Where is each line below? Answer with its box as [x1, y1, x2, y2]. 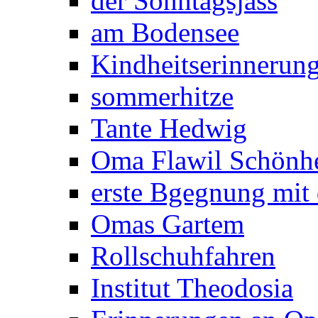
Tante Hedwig [91, 113, 247, 143]
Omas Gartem [91, 209, 244, 239]
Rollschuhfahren [91, 241, 275, 271]
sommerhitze [91, 81, 234, 111]
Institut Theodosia [91, 273, 293, 303]
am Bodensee [91, 17, 239, 48]
